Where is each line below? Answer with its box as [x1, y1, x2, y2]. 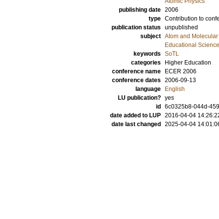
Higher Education [165, 59, 211, 66]
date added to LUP [110, 112, 161, 119]
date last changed [111, 121, 161, 128]
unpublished [165, 24, 198, 31]
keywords [133, 50, 161, 57]
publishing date [119, 6, 161, 13]
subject [140, 33, 161, 40]
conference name [112, 68, 161, 75]
